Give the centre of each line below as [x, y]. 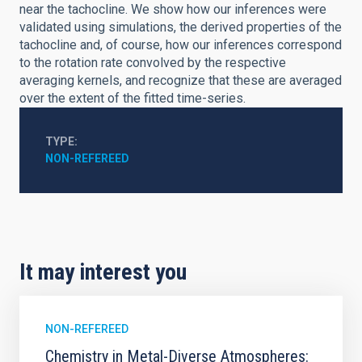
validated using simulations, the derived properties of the [181, 27]
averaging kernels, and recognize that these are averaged [181, 80]
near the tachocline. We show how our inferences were [173, 9]
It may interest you [103, 272]
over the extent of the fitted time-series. [133, 98]
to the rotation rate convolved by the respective [153, 63]
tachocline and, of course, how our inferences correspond [181, 45]
